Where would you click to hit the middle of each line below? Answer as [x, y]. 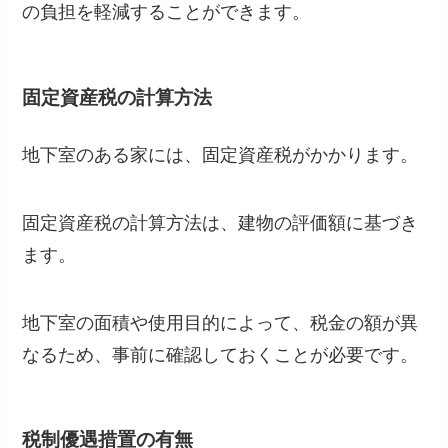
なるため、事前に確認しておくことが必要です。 [220, 354]
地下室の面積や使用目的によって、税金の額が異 [220, 322]
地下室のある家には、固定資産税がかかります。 [220, 154]
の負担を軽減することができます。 [166, 12]
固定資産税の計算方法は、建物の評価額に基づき [220, 222]
